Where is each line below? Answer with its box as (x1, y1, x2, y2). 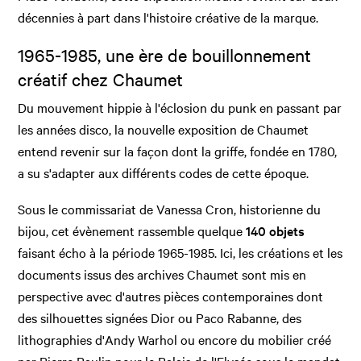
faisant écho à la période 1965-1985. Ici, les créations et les (18, 243, 343, 262)
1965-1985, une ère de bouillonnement (18, 43, 312, 66)
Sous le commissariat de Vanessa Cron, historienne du (18, 200, 322, 218)
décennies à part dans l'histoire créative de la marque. (18, 7, 319, 26)
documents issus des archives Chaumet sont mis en (18, 265, 307, 284)
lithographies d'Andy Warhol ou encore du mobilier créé (18, 330, 332, 349)
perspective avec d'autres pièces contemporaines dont (18, 287, 324, 305)
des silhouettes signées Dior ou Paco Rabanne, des (18, 309, 302, 327)
